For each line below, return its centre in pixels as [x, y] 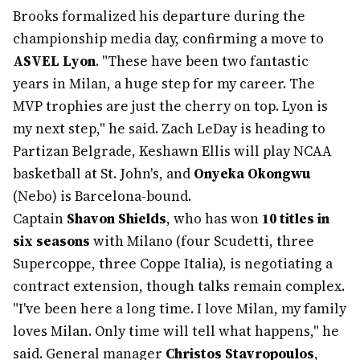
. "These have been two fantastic [202, 61]
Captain [40, 219]
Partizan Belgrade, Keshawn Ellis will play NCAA [172, 151]
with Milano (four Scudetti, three [202, 241]
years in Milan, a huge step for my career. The [164, 84]
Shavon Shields [117, 219]
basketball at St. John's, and [103, 174]
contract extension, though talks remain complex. [179, 286]
